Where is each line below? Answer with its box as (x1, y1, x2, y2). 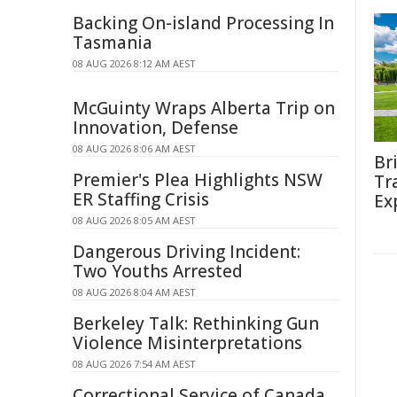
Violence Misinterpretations (73, 331, 302, 354)
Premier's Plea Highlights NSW (73, 168, 323, 191)
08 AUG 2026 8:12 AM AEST (73, 57, 196, 70)
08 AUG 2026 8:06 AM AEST (73, 142, 196, 155)
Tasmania (73, 31, 152, 54)
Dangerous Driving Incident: (73, 240, 300, 263)
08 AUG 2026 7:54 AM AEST (73, 357, 196, 370)
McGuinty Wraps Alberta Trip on (73, 97, 335, 120)
